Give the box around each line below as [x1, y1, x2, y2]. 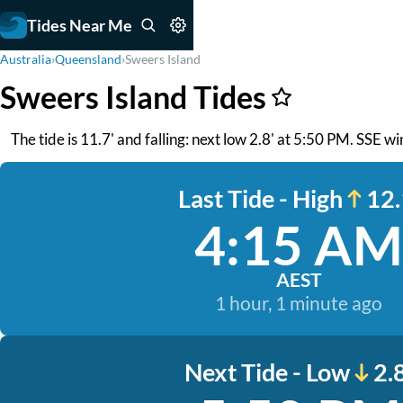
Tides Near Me [27, 14, 132, 35]
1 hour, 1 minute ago [215, 291, 382, 314]
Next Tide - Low [184, 357, 350, 387]
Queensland [55, 51, 121, 67]
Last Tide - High [177, 184, 343, 213]
